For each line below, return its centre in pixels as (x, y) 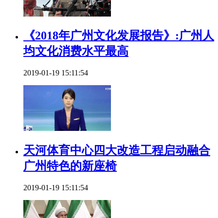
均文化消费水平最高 (76, 51)
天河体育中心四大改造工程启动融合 (117, 151)
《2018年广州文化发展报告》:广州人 (119, 36)
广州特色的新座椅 (70, 166)
